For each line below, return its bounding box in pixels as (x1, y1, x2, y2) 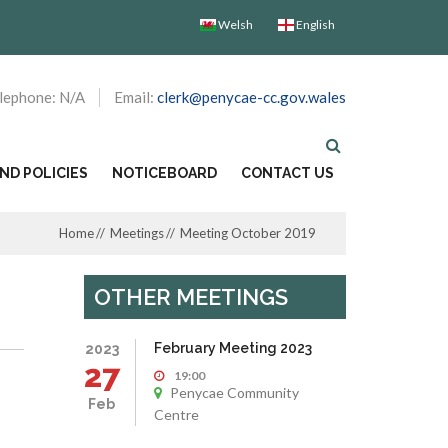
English (294, 17, 335, 32)
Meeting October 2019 (180, 225, 316, 241)
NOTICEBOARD (112, 165, 217, 182)
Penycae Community (166, 384, 299, 401)
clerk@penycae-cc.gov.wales (157, 88, 346, 106)
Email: (114, 88, 157, 106)
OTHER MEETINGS (93, 284, 288, 310)
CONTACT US (241, 165, 334, 182)
